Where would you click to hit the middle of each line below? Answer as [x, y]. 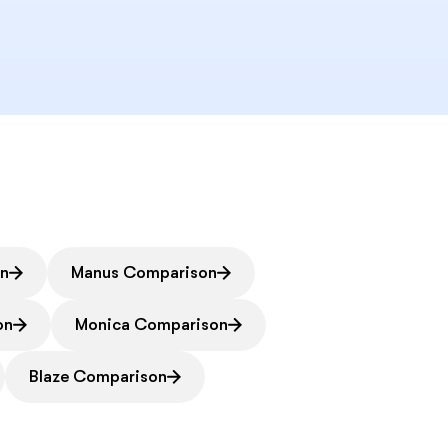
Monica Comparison [152, 325]
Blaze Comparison [98, 377]
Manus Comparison [144, 273]
